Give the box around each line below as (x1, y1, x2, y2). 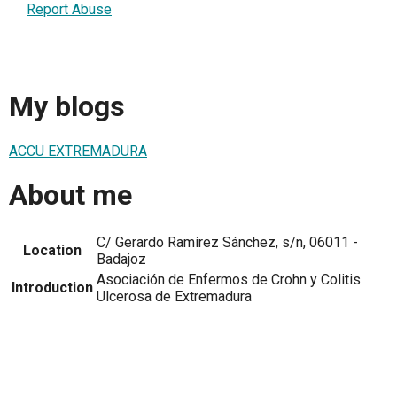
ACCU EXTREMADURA (9, 142, 147, 160)
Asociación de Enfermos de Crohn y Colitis (97, 270, 361, 288)
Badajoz (97, 250, 146, 268)
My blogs (9, 90, 125, 124)
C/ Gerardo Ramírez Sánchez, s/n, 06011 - (97, 233, 358, 251)
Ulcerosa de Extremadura (97, 287, 252, 305)
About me (9, 178, 132, 213)
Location (23, 241, 82, 259)
